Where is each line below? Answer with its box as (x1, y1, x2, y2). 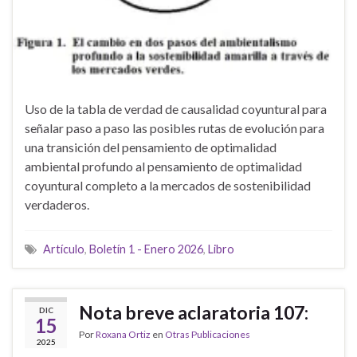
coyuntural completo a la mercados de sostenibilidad (25, 178, 311, 194)
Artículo (43, 242, 84, 257)
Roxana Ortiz (96, 328, 151, 341)
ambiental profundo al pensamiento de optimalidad (25, 159, 302, 175)
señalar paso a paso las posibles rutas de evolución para (25, 120, 324, 136)
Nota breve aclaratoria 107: (79, 301, 308, 324)
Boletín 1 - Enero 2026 (89, 242, 203, 257)
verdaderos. (25, 197, 89, 213)
